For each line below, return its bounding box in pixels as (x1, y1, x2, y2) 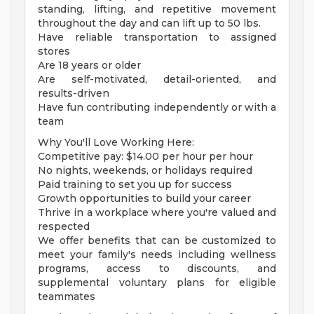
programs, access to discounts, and (38, 262, 276, 275)
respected (38, 220, 90, 233)
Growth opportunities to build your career (38, 192, 251, 205)
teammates (38, 290, 95, 303)
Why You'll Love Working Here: (38, 136, 194, 149)
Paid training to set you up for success (38, 178, 232, 191)
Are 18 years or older (38, 59, 141, 72)
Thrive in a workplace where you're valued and (38, 206, 276, 219)
